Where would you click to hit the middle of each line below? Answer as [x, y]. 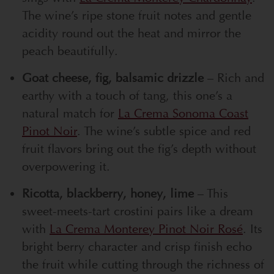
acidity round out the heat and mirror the [131, 33]
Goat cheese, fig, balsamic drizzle [113, 78]
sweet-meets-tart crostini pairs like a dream [138, 211]
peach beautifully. [70, 51]
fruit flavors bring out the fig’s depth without [139, 149]
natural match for [70, 113]
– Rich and [234, 78]
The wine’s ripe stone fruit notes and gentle [137, 15]
